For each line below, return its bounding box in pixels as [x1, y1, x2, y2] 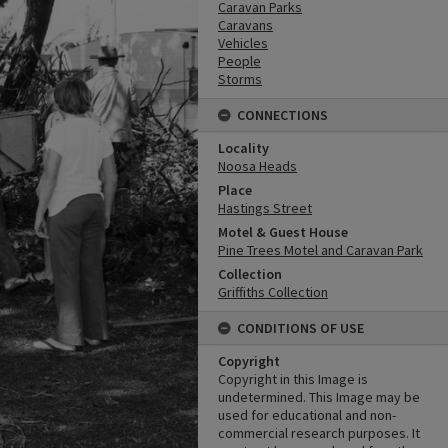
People [218, 52, 261, 70]
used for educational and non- [218, 406, 396, 424]
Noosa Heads [218, 157, 297, 175]
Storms [218, 70, 262, 88]
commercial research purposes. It [218, 424, 420, 442]
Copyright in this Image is [218, 370, 368, 388]
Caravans [218, 16, 273, 34]
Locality [218, 139, 269, 157]
